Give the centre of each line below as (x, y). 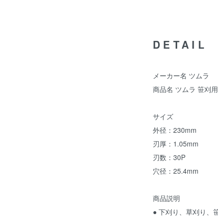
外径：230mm (175, 130)
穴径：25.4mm (176, 171)
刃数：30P (169, 157)
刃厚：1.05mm (176, 144)
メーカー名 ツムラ (181, 75)
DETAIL (180, 44)
